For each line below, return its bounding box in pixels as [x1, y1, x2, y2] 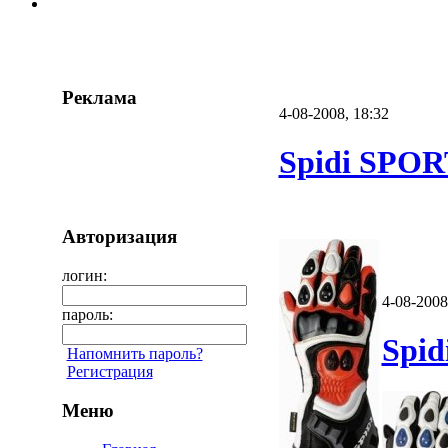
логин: [61, 267, 107, 285]
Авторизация [61, 226, 177, 248]
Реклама [61, 87, 137, 108]
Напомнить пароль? [66, 345, 203, 363]
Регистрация [66, 363, 153, 381]
